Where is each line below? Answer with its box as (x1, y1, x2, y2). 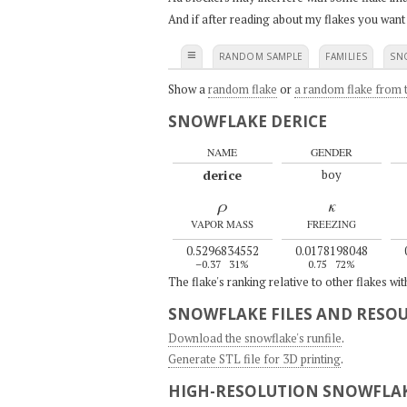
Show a (167, 80, 208, 97)
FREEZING (306, 217, 356, 231)
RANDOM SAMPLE (218, 49, 303, 63)
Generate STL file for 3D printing (167, 351, 341, 368)
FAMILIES (325, 49, 368, 63)
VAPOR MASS (191, 217, 253, 231)
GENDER (310, 145, 352, 159)
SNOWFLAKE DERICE (167, 110, 327, 132)
